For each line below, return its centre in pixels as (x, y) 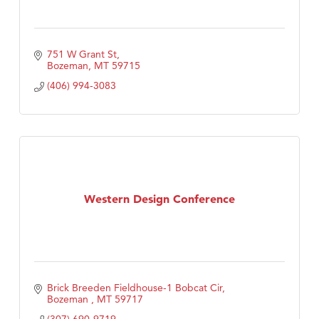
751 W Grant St (82, 54)
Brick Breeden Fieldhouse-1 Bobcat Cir (134, 288)
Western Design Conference (159, 198)
